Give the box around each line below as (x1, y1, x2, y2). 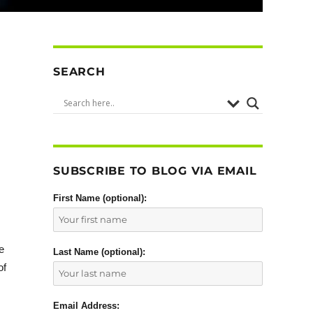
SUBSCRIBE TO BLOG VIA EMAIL (53, 163, 257, 177)
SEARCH (53, 64, 105, 78)
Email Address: (53, 300, 119, 311)
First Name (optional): (53, 192, 147, 203)
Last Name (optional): (53, 246, 145, 257)
